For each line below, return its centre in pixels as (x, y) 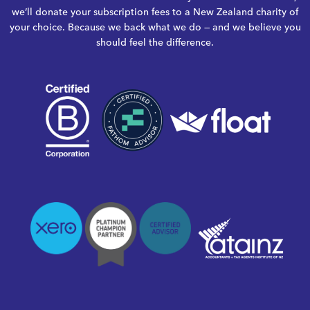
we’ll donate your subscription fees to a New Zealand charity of (155, 12)
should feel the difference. (155, 42)
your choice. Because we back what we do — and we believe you (155, 27)
